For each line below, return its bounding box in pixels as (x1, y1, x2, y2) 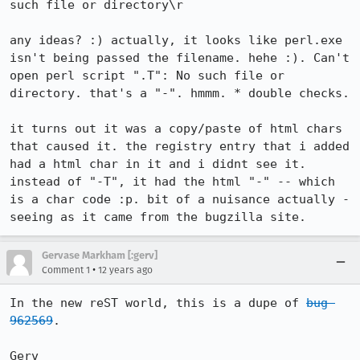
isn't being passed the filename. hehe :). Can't (10, 51, 350, 65)
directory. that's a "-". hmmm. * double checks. (10, 86, 350, 100)
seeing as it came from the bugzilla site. (10, 210, 306, 224)
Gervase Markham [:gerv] (42, 249, 157, 261)
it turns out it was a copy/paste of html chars (10, 121, 342, 136)
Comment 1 (42, 264, 90, 276)
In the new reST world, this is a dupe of (10, 296, 306, 310)
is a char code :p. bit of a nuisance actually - (10, 192, 350, 207)
